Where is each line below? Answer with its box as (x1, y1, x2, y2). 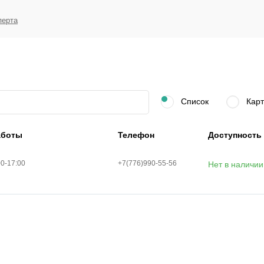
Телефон (117, 130, 154, 140)
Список (179, 97, 209, 106)
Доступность (207, 130, 262, 140)
